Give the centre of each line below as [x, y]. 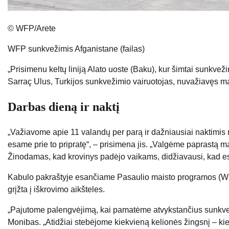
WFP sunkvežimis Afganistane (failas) [76, 49]
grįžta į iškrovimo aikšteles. [56, 190]
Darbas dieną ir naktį [64, 107]
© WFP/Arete [32, 28]
